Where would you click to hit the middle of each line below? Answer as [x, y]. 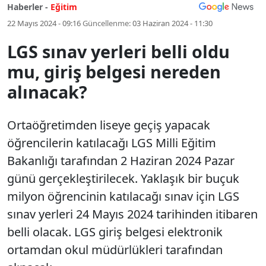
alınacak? [47, 92]
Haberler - [28, 7]
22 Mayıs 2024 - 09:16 [44, 23]
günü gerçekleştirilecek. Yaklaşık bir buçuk [123, 178]
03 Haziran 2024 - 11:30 [172, 23]
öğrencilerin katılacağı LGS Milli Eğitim [112, 143]
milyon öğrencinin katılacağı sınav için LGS [123, 196]
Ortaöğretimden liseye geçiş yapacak [109, 125]
